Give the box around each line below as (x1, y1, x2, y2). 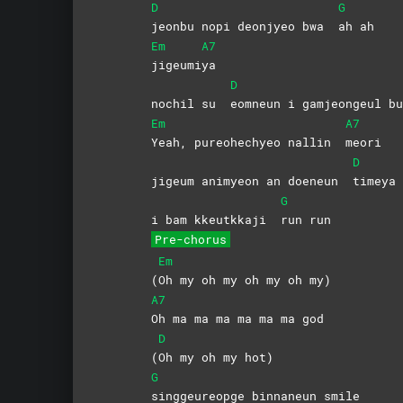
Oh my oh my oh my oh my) (157, 271, 331, 288)
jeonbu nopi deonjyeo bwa (150, 17, 338, 34)
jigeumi (150, 56, 201, 73)
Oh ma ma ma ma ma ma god (150, 309, 324, 327)
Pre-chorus (154, 230, 227, 247)
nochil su (150, 94, 230, 112)
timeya (352, 172, 396, 189)
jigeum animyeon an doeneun (150, 172, 353, 189)
